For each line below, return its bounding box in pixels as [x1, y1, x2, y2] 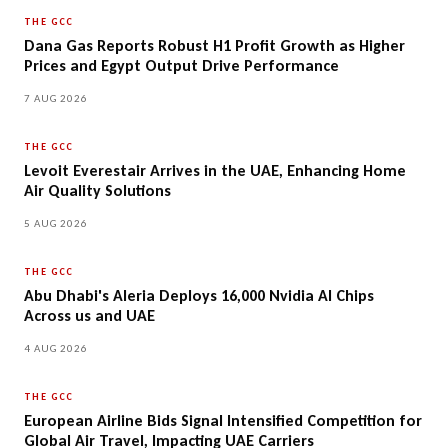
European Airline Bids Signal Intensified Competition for [24, 411, 422, 431]
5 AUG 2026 [24, 217, 88, 231]
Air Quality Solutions [24, 181, 171, 201]
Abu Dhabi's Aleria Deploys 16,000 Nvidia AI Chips [24, 286, 374, 306]
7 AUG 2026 [24, 92, 88, 106]
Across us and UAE [24, 306, 155, 326]
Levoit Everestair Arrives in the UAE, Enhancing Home [24, 161, 406, 181]
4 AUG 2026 [24, 342, 88, 356]
